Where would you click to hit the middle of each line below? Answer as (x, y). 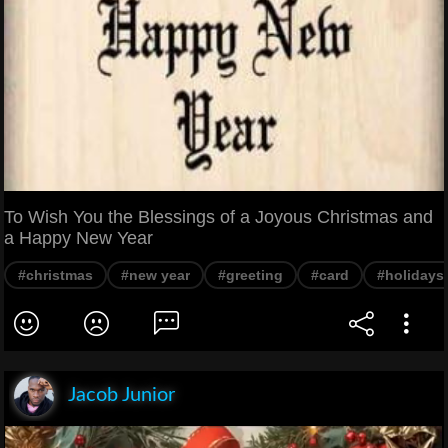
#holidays (410, 275)
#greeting (250, 275)
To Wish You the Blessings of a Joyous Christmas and (218, 217)
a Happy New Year (78, 238)
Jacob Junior (121, 395)
